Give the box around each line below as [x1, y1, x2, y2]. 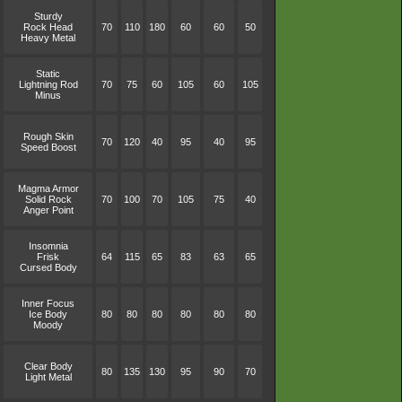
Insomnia [28, 240, 68, 251]
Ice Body [29, 309, 67, 319]
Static [36, 68, 60, 79]
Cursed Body [19, 262, 77, 273]
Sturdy [33, 11, 63, 22]
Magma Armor [17, 183, 79, 194]
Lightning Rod [18, 79, 78, 90]
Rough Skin [22, 131, 74, 142]
